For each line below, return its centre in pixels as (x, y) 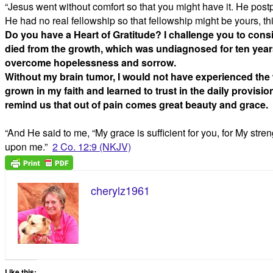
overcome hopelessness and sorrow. (92, 63)
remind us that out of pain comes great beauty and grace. (136, 105)
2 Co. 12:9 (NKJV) (92, 147)
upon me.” (29, 147)
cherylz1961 (120, 190)
